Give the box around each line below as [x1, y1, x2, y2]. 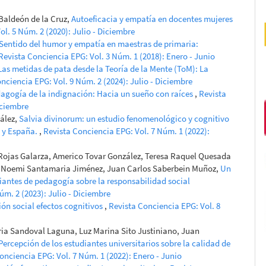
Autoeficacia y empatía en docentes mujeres [71, 12, 233, 24]
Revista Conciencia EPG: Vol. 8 [109, 199, 220, 211]
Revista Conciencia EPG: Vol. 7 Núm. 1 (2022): [43, 125, 210, 137]
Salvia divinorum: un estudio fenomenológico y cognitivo [19, 112, 229, 124]
